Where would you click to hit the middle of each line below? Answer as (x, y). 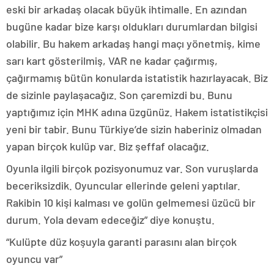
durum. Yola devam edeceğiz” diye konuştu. (110, 220)
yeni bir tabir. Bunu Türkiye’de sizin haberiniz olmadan (134, 129)
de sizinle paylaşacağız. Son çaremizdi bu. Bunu (119, 95)
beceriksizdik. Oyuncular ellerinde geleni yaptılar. (123, 186)
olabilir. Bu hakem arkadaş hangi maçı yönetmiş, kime (133, 44)
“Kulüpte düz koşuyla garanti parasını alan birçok (121, 242)
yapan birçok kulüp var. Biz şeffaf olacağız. (108, 146)
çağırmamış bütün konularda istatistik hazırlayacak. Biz (137, 78)
